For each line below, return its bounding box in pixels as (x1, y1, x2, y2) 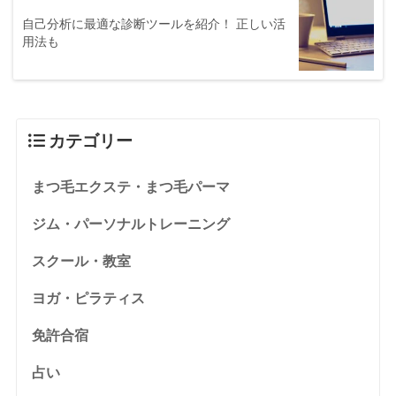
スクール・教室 (31, 254, 131, 270)
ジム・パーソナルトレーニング (31, 217, 230, 232)
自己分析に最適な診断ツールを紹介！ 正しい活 (22, 17, 286, 32)
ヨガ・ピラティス (31, 291, 145, 307)
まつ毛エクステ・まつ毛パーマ (31, 179, 230, 195)
